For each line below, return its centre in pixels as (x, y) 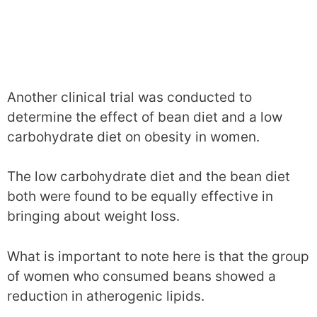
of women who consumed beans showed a (142, 276)
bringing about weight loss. (93, 216)
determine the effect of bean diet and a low (145, 117)
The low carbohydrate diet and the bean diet (149, 177)
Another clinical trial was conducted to (129, 97)
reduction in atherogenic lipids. (106, 296)
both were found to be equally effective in (140, 196)
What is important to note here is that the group (158, 256)
